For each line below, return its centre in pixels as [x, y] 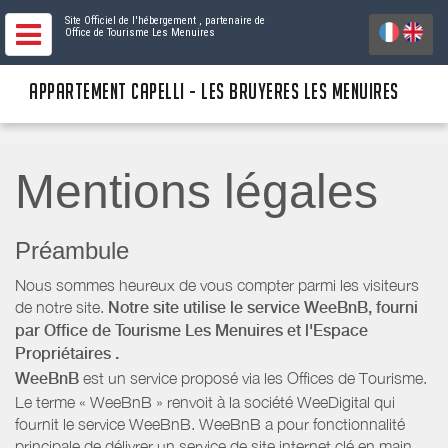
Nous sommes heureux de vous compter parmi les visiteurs [217, 285]
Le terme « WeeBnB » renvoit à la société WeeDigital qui [205, 402]
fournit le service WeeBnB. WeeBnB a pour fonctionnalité [210, 424]
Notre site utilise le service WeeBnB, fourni [263, 308]
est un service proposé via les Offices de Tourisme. [253, 377]
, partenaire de [232, 20]
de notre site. [61, 307]
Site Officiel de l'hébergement [130, 20]
